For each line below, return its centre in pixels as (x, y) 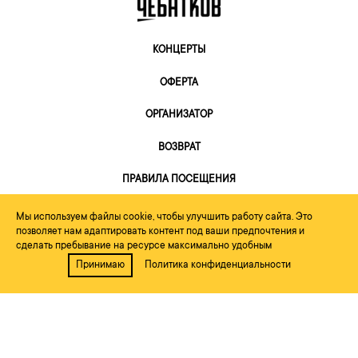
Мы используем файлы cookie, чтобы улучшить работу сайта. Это (164, 217)
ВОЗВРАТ (179, 147)
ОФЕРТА (179, 83)
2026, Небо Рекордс (185, 275)
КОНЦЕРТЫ (179, 51)
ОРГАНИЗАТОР (179, 115)
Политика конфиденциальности (217, 265)
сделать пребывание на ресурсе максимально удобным (144, 246)
